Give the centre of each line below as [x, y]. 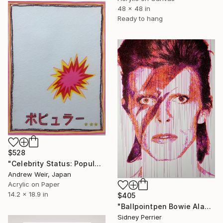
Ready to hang [140, 18]
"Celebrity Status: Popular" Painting [98, 163]
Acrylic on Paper [34, 184]
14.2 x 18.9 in [28, 194]
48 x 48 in [134, 8]
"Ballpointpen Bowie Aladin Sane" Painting [208, 206]
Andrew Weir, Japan [40, 174]
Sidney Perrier [140, 217]
